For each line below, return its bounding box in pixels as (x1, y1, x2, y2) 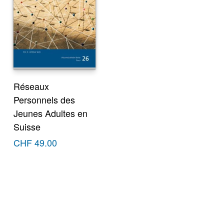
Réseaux (13, 79, 49, 93)
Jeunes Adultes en (13, 106, 88, 120)
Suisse (13, 120, 41, 133)
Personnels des (13, 93, 75, 106)
